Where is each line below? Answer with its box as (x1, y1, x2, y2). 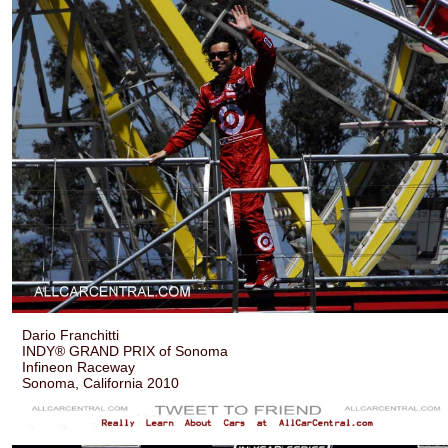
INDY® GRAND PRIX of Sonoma (22, 342, 229, 359)
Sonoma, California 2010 (22, 374, 180, 391)
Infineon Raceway (22, 358, 136, 375)
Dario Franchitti (22, 326, 120, 343)
